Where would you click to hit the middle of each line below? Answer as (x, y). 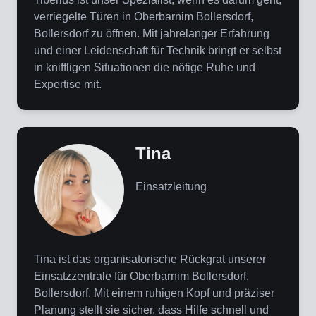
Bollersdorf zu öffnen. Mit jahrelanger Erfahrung (152, 34)
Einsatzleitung (171, 187)
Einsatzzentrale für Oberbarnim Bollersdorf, (141, 276)
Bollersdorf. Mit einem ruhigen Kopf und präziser (154, 293)
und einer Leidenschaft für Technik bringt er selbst (158, 51)
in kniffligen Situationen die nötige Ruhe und (145, 68)
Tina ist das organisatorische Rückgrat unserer (150, 260)
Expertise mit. (68, 85)
